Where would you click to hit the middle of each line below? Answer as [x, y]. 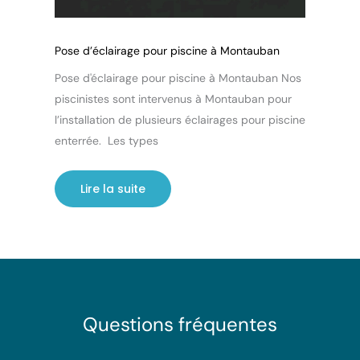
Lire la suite [113, 188]
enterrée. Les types [106, 140]
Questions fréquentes [180, 324]
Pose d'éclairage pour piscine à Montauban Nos [178, 78]
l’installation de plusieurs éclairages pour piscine [180, 119]
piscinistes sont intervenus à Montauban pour [173, 98]
